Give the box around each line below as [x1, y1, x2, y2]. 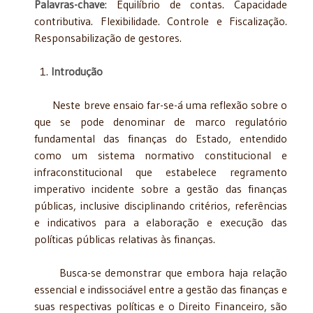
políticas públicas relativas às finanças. [34, 231, 215, 246]
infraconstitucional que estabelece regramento [34, 164, 287, 179]
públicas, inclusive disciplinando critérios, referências [34, 198, 287, 212]
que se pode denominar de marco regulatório [34, 114, 287, 129]
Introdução [51, 64, 103, 78]
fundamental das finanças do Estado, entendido [34, 131, 287, 145]
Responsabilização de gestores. [34, 30, 182, 45]
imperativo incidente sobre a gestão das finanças [34, 181, 287, 196]
